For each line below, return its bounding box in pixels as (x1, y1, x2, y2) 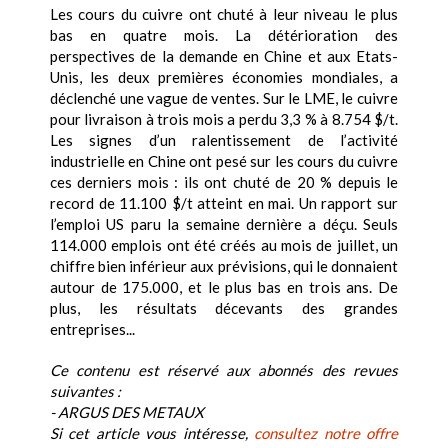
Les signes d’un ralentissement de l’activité (50, 131, 398, 150)
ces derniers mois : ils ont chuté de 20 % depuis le (50, 173, 398, 192)
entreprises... (50, 320, 135, 339)
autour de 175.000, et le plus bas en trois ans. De (50, 278, 398, 297)
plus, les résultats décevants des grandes (50, 299, 398, 318)
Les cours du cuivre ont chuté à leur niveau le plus (50, 5, 398, 24)
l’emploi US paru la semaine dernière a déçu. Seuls (50, 215, 398, 234)
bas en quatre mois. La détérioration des (50, 26, 398, 45)
